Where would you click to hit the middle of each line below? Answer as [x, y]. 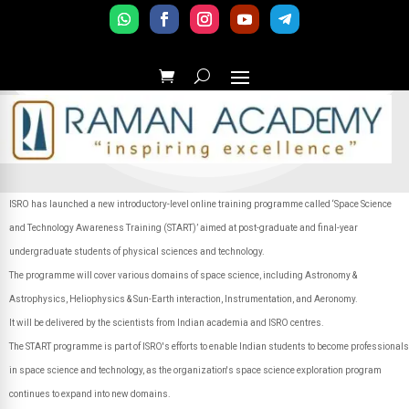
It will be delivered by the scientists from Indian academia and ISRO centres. [167, 323]
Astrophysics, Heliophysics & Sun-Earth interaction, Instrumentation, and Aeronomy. [184, 299]
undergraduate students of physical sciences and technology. [137, 252]
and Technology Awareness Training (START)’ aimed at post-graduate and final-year [184, 228]
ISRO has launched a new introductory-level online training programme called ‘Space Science [200, 204]
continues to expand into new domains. [90, 394]
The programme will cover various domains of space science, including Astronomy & [183, 275]
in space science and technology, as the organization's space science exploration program [195, 370]
